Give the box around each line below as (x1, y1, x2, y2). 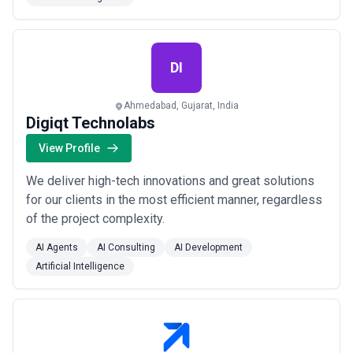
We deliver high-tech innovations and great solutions (26, 173, 314, 188)
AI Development (174, 242, 243, 253)
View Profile (39, 142, 100, 154)
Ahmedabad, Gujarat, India (124, 100, 239, 111)
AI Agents (35, 242, 78, 253)
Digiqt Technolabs (26, 113, 155, 132)
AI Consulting (97, 242, 155, 253)
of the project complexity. (26, 211, 165, 226)
